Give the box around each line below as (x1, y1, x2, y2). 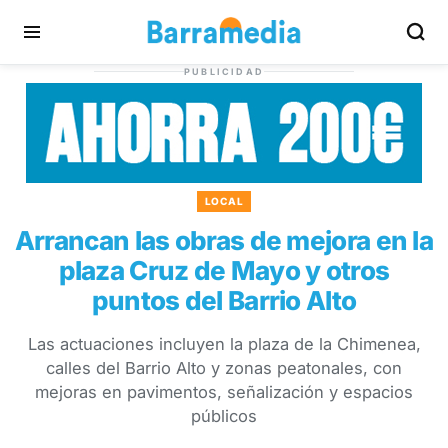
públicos (191, 406, 257, 426)
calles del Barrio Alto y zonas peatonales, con (46, 358, 402, 378)
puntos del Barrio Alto (91, 285, 357, 316)
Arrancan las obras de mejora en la (14, 225, 434, 256)
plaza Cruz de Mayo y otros (58, 255, 390, 286)
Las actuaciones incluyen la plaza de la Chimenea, (27, 334, 421, 354)
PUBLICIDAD (184, 66, 264, 77)
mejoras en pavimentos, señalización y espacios (35, 382, 413, 402)
